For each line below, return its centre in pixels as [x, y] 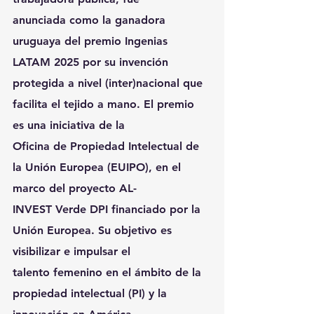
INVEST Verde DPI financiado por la [108, 209]
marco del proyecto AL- [75, 188]
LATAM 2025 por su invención [90, 62]
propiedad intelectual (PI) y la [91, 293]
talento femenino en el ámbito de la [109, 272]
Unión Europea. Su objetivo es [94, 230]
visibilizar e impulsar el [71, 251]
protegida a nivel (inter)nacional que [109, 83]
